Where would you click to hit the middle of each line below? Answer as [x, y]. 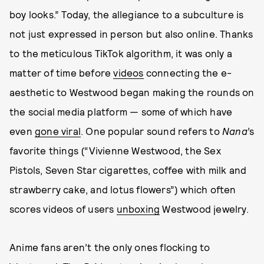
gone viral [58, 131]
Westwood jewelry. [204, 208]
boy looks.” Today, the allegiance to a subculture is [127, 14]
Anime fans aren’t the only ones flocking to [110, 247]
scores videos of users [63, 208]
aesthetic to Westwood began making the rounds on [132, 92]
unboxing [138, 208]
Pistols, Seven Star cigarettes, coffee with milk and [128, 169]
